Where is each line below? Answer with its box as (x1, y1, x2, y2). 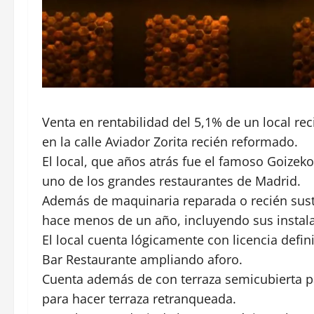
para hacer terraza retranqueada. (42, 289, 236, 307)
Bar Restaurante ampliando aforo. (42, 250, 243, 268)
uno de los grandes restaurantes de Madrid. (42, 172, 301, 189)
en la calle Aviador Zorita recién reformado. (42, 132, 298, 150)
